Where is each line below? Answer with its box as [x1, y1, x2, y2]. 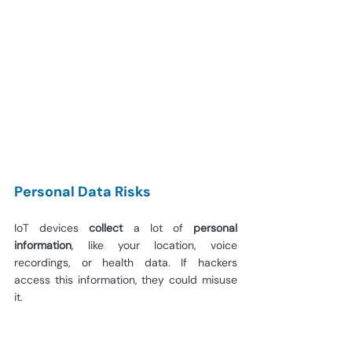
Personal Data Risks [14, 182, 151, 202]
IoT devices [14, 221, 90, 236]
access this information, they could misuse [14, 273, 237, 288]
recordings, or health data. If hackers [14, 255, 237, 270]
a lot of [123, 221, 194, 236]
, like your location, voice [71, 238, 237, 253]
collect [89, 221, 123, 236]
